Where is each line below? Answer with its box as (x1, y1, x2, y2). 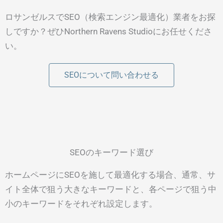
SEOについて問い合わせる (64, 70, 159, 80)
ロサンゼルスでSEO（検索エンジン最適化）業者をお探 (5, 12, 216, 22)
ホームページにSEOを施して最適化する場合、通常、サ (5, 170, 216, 180)
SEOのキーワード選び (70, 147, 153, 158)
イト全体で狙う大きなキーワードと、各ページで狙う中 (5, 184, 217, 195)
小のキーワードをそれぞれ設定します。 (5, 199, 157, 209)
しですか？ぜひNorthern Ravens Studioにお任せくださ (5, 26, 212, 37)
